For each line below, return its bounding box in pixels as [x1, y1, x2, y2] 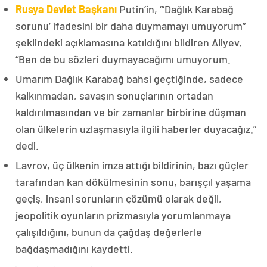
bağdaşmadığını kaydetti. [15, 242, 133, 256]
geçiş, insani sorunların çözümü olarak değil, [15, 192, 222, 206]
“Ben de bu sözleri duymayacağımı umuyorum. [15, 52, 231, 66]
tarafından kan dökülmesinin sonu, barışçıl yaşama [15, 175, 251, 189]
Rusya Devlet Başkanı [15, 2, 117, 16]
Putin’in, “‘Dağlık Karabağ [117, 2, 234, 16]
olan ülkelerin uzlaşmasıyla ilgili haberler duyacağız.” [15, 122, 256, 136]
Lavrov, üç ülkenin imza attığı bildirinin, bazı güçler [15, 159, 249, 172]
